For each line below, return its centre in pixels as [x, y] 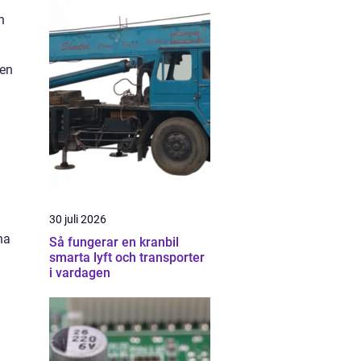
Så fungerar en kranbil [114, 242]
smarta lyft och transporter [127, 257]
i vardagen [80, 273]
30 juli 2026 [78, 219]
